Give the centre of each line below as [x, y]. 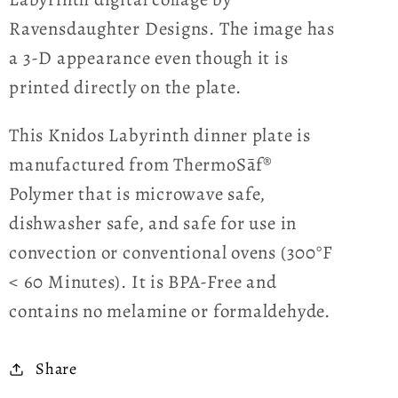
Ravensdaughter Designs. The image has [172, 29]
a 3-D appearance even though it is [149, 58]
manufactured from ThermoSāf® [141, 165]
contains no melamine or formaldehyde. [170, 311]
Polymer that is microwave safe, [138, 194]
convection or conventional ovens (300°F [171, 253]
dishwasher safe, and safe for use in [153, 223]
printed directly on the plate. [125, 88]
